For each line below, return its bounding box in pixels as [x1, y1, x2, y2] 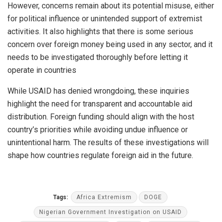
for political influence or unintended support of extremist [7, 13, 202, 23]
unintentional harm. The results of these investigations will [7, 137, 209, 147]
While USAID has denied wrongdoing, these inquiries [7, 86, 189, 96]
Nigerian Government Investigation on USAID [39, 208, 182, 216]
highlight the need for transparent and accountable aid [7, 99, 192, 109]
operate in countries [7, 65, 76, 75]
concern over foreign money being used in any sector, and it [7, 39, 213, 49]
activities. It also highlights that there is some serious [7, 26, 193, 36]
